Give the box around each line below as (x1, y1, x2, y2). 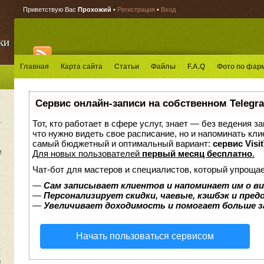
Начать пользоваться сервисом (76, 231, 214, 241)
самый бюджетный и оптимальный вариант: (32, 138, 213, 148)
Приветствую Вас (23, 6, 76, 13)
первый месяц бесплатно (142, 148, 252, 159)
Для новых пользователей (32, 148, 142, 159)
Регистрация (117, 6, 155, 13)
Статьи (114, 62, 139, 71)
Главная (20, 62, 49, 71)
